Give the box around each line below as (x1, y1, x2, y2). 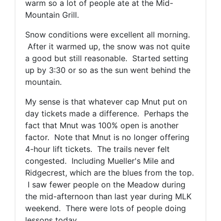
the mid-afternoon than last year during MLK (25, 191, 191, 201)
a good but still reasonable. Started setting (25, 53, 188, 63)
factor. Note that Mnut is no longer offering (25, 132, 189, 142)
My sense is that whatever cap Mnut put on (25, 96, 187, 107)
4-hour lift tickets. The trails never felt (25, 144, 170, 154)
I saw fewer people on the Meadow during (25, 179, 185, 189)
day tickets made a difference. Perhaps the (25, 108, 188, 118)
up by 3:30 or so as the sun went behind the (25, 65, 190, 75)
